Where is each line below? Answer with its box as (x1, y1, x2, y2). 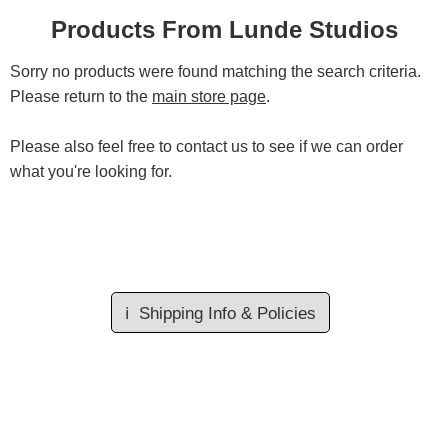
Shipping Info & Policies (138, 304, 316, 323)
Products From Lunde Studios (50, 16, 398, 43)
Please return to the (10, 88, 152, 105)
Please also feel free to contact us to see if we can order (10, 138, 403, 155)
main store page (152, 88, 266, 105)
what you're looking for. (10, 163, 172, 180)
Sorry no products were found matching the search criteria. (10, 63, 421, 80)
